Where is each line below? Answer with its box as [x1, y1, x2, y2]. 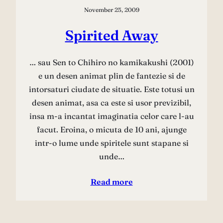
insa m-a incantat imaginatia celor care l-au [29, 111, 194, 121]
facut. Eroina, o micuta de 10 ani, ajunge [36, 124, 187, 134]
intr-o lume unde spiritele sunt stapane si [34, 137, 189, 148]
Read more [90, 176, 133, 187]
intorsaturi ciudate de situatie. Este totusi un [28, 84, 195, 94]
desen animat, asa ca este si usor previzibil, [32, 97, 191, 108]
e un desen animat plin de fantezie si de [38, 70, 185, 81]
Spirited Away [65, 26, 158, 44]
